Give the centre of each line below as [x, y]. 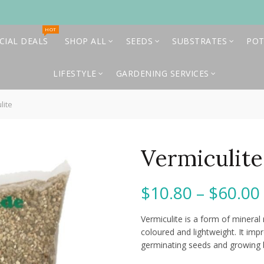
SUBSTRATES [200, 41]
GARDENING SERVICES [162, 73]
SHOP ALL [85, 41]
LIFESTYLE [75, 73]
